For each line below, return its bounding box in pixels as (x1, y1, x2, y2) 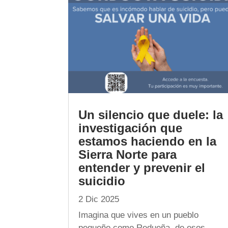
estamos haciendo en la (78, 134, 217, 148)
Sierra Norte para (78, 147, 177, 161)
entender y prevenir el (78, 160, 206, 175)
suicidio (78, 174, 126, 188)
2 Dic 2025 (78, 194, 120, 204)
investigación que (78, 121, 183, 135)
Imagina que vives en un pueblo (78, 210, 199, 220)
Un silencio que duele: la (78, 107, 223, 122)
